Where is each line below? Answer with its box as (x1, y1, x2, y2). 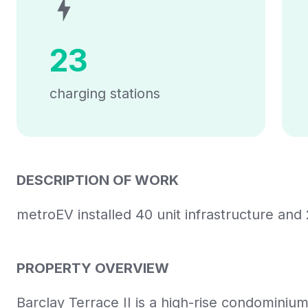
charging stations (49, 85, 160, 102)
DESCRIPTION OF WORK (16, 172, 179, 188)
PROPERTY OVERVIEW (16, 260, 169, 276)
